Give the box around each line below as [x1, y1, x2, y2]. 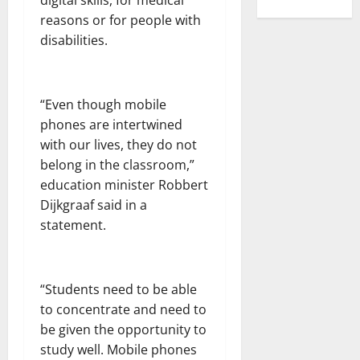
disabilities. [40, 31, 108, 49]
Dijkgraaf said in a [40, 196, 147, 214]
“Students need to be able [40, 280, 197, 298]
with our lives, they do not [40, 136, 197, 153]
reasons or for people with [40, 11, 201, 29]
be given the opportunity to [40, 321, 207, 338]
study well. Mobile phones [40, 341, 197, 358]
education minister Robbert [40, 176, 208, 194]
